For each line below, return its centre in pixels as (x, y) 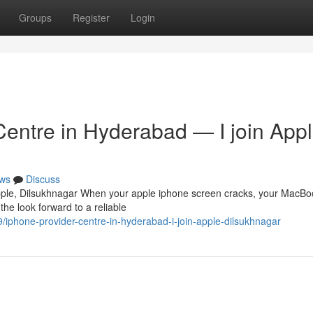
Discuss (43, 179)
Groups (35, 17)
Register (91, 17)
